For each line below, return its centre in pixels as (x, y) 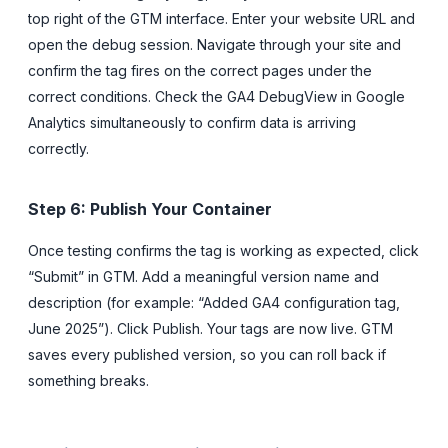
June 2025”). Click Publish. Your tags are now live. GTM (210, 328)
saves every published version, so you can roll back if (207, 354)
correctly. (58, 148)
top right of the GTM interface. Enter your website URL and (221, 18)
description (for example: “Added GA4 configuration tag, (214, 302)
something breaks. (88, 380)
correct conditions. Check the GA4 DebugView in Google (216, 96)
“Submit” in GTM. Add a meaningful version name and (203, 276)
